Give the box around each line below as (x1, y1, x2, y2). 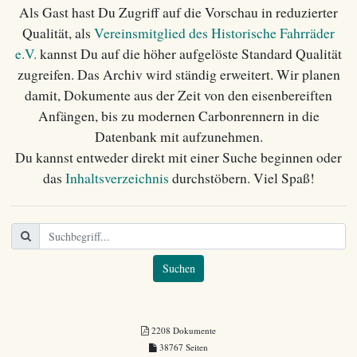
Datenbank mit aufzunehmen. (94, 127, 263, 146)
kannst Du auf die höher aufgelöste (37, 44, 241, 63)
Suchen (162, 261, 195, 277)
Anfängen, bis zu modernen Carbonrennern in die (37, 106, 320, 125)
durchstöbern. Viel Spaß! (168, 168, 315, 187)
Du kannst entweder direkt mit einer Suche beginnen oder (15, 147, 342, 167)
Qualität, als (22, 23, 94, 42)
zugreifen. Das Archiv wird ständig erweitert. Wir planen (17, 65, 340, 84)
